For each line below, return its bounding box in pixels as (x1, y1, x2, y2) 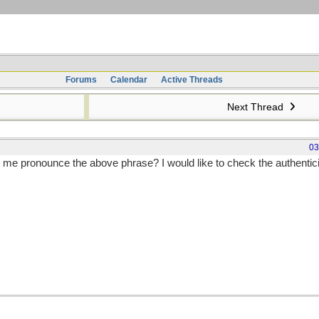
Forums (65, 75, 97, 85)
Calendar (110, 75, 147, 85)
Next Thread (226, 101, 286, 113)
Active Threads (160, 75, 223, 85)
